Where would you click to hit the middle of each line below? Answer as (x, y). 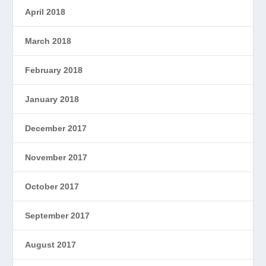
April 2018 (45, 12)
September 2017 (58, 216)
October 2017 (52, 186)
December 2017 (56, 128)
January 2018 (52, 99)
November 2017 (56, 157)
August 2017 (51, 245)
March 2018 (48, 41)
